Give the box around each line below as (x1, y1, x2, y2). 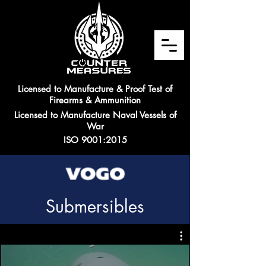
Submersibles (46, 195, 144, 218)
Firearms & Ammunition (49, 94, 141, 106)
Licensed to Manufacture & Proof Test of (18, 83, 172, 94)
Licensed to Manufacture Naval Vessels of (14, 109, 176, 121)
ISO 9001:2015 (63, 134, 127, 145)
